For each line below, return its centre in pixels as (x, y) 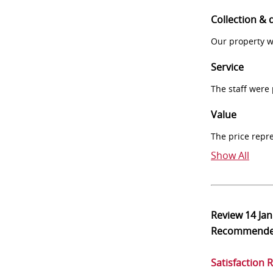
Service (227, 67)
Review (228, 215)
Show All (230, 155)
